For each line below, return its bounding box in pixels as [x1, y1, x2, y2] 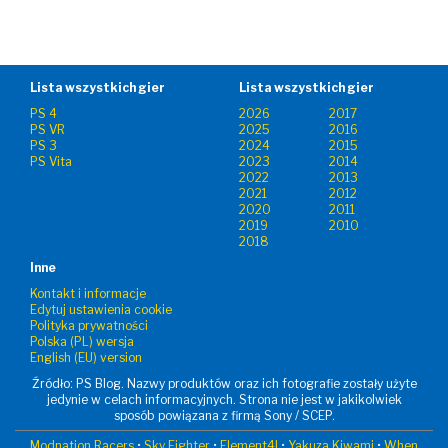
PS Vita [30, 153, 72, 169]
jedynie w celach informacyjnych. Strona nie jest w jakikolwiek [46, 391, 402, 407]
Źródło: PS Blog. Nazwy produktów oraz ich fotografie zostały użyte [31, 375, 417, 391]
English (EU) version [30, 349, 142, 365]
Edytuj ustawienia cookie [30, 301, 172, 317]
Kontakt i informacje [30, 285, 146, 301]
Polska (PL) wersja [30, 333, 134, 349]
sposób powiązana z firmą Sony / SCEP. [113, 407, 335, 423]
